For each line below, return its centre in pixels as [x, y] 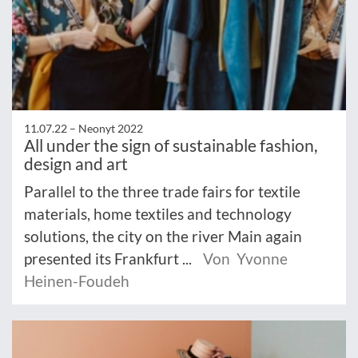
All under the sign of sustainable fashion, [171, 145]
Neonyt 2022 [111, 128]
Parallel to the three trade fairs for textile [162, 191]
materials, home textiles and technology [158, 214]
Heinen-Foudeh [77, 281]
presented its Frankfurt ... [109, 259]
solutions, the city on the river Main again [163, 236]
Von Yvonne [245, 259]
